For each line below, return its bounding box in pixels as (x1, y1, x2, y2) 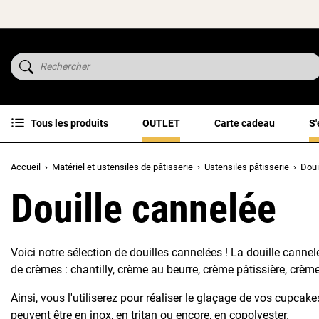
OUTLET (142, 117, 180, 129)
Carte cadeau (214, 117, 275, 129)
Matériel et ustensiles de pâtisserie (52, 161, 193, 172)
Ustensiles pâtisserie (204, 161, 289, 172)
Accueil (11, 161, 41, 172)
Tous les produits (31, 117, 108, 129)
